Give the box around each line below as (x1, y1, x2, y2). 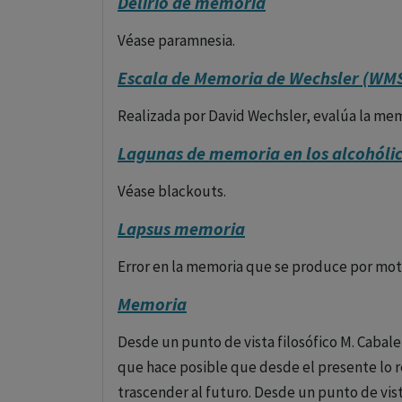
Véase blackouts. (118, 181, 226, 201)
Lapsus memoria (118, 217, 245, 240)
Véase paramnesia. (118, 31, 235, 50)
